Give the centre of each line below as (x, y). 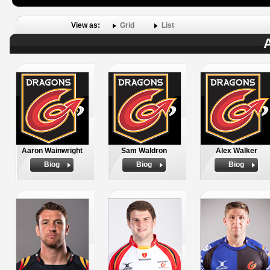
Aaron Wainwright (52, 151)
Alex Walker (236, 151)
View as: (86, 25)
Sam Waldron (144, 151)
